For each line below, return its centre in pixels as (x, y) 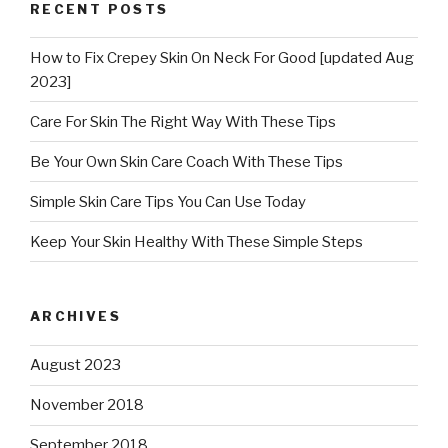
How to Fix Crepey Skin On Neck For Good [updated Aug (222, 57)
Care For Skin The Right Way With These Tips (183, 121)
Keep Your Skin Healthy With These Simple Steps (196, 241)
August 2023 (75, 365)
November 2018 (87, 405)
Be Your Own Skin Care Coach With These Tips (186, 161)
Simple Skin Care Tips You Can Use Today (168, 201)
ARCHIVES (75, 316)
